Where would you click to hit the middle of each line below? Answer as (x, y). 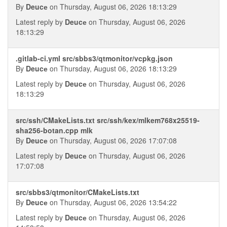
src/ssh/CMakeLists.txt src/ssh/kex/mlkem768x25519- (108, 120)
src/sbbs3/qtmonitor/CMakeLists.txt (78, 192)
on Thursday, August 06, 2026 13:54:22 (112, 202)
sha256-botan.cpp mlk (54, 130)
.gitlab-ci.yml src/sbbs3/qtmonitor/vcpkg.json (94, 58)
